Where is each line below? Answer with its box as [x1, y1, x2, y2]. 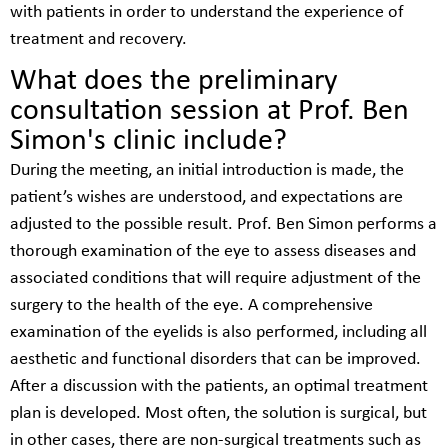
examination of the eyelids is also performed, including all [10, 323, 427, 343]
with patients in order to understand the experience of [10, 2, 404, 22]
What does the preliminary [10, 66, 338, 98]
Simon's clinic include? [10, 126, 287, 158]
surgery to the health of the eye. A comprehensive [10, 296, 373, 316]
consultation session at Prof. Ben [10, 96, 409, 128]
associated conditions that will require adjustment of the [10, 269, 421, 289]
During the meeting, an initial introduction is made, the [10, 161, 404, 181]
